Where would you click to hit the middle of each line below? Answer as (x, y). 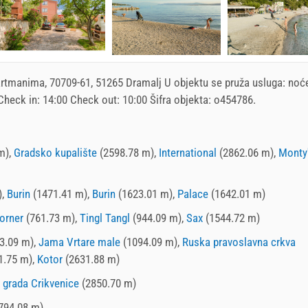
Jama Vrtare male (79, 242)
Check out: (95, 99)
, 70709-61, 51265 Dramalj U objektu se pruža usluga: (166, 82)
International (188, 152)
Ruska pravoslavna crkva (239, 242)
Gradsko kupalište (55, 152)
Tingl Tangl (105, 218)
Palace (193, 194)
